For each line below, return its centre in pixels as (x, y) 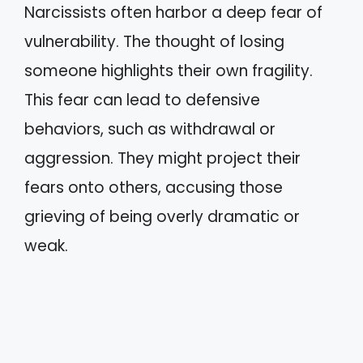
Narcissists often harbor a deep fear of (173, 13)
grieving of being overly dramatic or (162, 217)
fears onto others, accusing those (154, 188)
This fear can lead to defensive (142, 100)
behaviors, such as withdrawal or (150, 129)
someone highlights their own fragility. (169, 71)
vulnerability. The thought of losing (154, 42)
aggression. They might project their (162, 158)
